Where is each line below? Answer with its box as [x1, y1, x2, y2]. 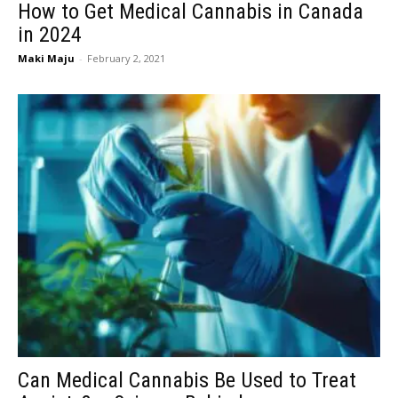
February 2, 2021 [87, 51, 165, 65]
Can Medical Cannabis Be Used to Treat [18, 367, 356, 393]
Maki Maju [18, 51, 75, 65]
